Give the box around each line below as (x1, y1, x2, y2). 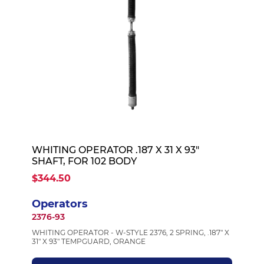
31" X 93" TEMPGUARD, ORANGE (31, 237, 146, 246)
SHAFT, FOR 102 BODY (31, 156, 137, 167)
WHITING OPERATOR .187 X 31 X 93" (31, 144, 199, 156)
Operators (31, 197, 88, 210)
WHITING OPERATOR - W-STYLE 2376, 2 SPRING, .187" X (31, 228, 229, 237)
